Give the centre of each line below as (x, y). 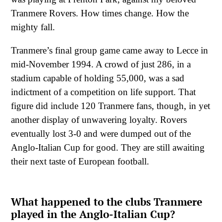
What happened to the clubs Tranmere (107, 202)
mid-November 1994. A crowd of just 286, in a (101, 64)
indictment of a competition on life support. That (103, 92)
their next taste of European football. (80, 162)
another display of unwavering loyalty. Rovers (99, 120)
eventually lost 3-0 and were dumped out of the (101, 134)
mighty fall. (33, 27)
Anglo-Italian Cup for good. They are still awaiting (108, 148)
